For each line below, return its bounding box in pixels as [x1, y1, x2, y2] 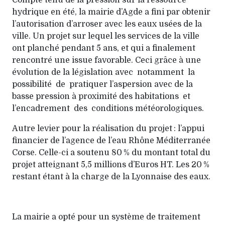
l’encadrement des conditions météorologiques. [12, 104, 204, 113]
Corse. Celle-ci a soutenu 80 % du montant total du [12, 148, 210, 157]
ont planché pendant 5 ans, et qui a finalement [12, 44, 195, 53]
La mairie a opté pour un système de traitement [12, 212, 200, 221]
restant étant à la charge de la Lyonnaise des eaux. [12, 172, 210, 181]
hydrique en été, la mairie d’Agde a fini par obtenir [12, 8, 210, 17]
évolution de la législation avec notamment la [12, 68, 199, 77]
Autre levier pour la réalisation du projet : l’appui [12, 124, 204, 133]
